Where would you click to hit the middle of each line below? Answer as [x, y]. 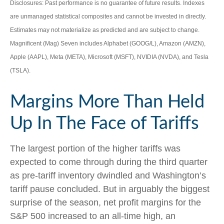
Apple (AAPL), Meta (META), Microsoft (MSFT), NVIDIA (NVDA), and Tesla [109, 57]
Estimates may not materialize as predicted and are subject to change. [105, 30]
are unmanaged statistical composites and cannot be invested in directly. [108, 17]
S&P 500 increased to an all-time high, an [93, 216]
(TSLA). [20, 71]
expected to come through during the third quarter [109, 162]
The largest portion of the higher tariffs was [95, 149]
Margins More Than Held [107, 102]
